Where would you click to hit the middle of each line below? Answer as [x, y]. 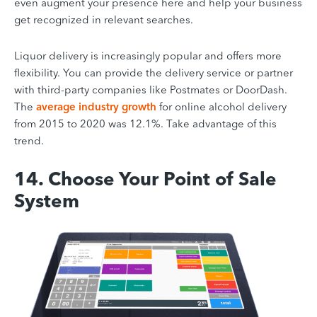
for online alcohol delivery [221, 107]
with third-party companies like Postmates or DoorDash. [151, 90]
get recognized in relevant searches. [104, 20]
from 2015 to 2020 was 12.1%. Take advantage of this [145, 124]
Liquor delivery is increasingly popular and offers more [148, 56]
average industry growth [96, 107]
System [47, 201]
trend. [29, 141]
